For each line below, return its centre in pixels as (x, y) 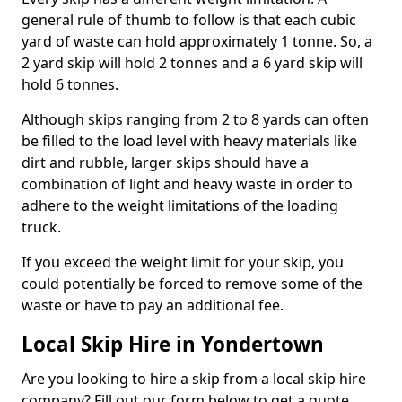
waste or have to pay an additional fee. (153, 305)
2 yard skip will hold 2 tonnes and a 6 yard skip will (192, 62)
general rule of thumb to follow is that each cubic (189, 19)
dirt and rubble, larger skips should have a (165, 162)
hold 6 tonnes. (70, 84)
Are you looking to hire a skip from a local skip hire (194, 378)
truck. (41, 227)
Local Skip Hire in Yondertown (173, 344)
